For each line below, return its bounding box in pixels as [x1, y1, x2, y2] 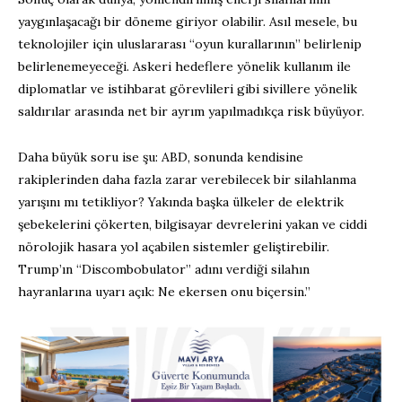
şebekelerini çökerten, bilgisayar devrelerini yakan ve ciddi [18, 215, 367, 232]
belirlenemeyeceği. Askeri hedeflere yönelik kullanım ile [18, 57, 351, 74]
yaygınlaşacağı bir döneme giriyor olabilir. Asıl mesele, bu [18, 13, 357, 30]
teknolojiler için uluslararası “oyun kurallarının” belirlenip [18, 35, 362, 52]
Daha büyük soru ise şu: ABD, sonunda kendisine [18, 148, 303, 165]
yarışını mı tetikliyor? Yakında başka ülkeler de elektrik [18, 193, 344, 210]
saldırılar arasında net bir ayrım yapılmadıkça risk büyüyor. [18, 102, 364, 119]
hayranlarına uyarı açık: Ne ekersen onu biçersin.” [18, 283, 310, 300]
